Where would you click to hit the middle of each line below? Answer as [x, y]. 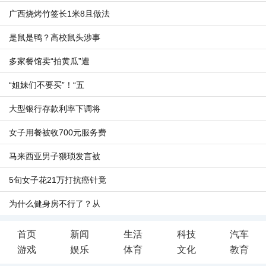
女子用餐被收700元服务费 [58, 132]
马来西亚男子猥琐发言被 [55, 156]
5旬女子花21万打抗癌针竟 [58, 180]
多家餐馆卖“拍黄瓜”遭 [49, 61]
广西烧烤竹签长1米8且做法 [59, 14]
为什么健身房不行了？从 [55, 204]
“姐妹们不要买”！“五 [47, 85]
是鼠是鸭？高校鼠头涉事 [55, 37]
